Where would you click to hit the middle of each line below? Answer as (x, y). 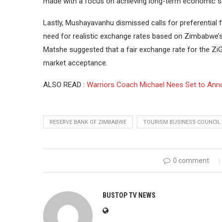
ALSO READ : (65, 85)
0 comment (191, 161)
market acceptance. (75, 63)
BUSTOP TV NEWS (129, 195)
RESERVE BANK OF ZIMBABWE (88, 122)
